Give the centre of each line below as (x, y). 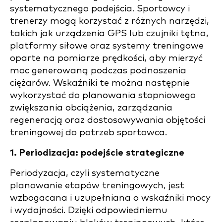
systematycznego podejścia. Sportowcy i (100, 9)
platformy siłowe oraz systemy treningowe (107, 46)
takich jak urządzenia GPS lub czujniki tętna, (109, 33)
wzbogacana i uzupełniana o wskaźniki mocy (110, 198)
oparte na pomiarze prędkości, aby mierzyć (106, 58)
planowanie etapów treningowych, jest (97, 186)
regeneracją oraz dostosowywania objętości (108, 120)
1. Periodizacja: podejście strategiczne (97, 153)
